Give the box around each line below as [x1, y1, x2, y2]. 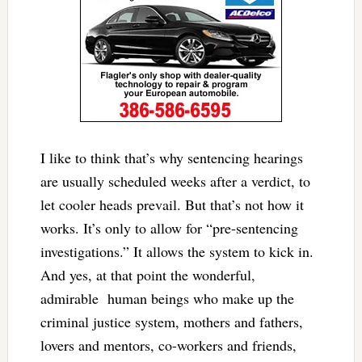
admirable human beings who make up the [40, 288, 294, 308]
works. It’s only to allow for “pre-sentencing [40, 217, 298, 238]
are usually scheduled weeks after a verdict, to [40, 170, 310, 191]
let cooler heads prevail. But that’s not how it [40, 194, 304, 214]
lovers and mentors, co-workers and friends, [40, 335, 297, 355]
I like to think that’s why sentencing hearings [40, 147, 303, 167]
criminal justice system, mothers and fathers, [40, 311, 303, 331]
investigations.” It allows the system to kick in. [40, 241, 314, 261]
